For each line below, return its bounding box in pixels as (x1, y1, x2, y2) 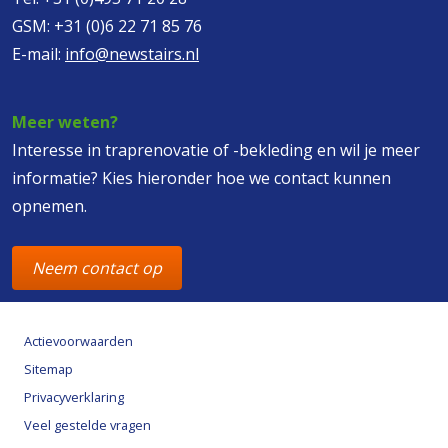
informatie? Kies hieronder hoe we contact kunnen (12, 166, 391, 189)
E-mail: (12, 42, 65, 65)
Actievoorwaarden (24, 331, 133, 350)
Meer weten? (12, 110, 118, 133)
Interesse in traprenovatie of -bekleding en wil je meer (12, 138, 420, 161)
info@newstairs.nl (65, 42, 199, 65)
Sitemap (24, 359, 73, 378)
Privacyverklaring (24, 387, 124, 406)
